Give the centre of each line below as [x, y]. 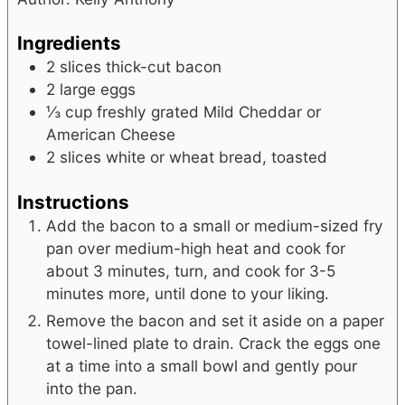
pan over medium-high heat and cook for [196, 248]
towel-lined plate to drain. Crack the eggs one [213, 343]
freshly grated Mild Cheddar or [209, 112]
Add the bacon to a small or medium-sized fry [215, 226]
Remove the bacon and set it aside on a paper [215, 320]
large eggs [98, 89]
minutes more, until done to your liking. [188, 293]
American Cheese [111, 135]
